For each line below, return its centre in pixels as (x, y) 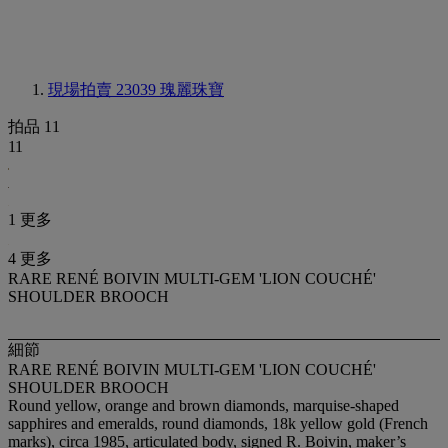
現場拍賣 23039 (104, 89)
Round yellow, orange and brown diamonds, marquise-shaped (203, 406)
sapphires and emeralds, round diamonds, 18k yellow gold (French (218, 424)
